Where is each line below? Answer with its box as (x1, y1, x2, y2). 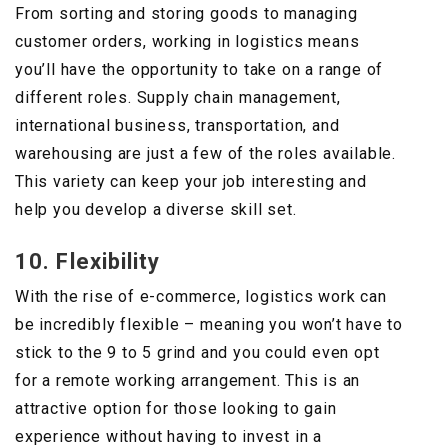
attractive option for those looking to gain (15, 399, 337, 419)
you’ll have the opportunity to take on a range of (15, 60, 384, 80)
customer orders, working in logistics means (15, 32, 360, 52)
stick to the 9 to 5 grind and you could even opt (15, 343, 380, 363)
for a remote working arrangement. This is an (15, 371, 361, 391)
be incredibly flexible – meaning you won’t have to (15, 315, 403, 335)
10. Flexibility (15, 249, 161, 275)
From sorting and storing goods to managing (15, 4, 358, 24)
